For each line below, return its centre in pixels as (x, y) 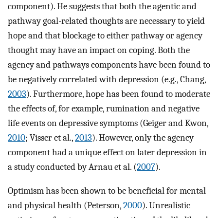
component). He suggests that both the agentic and (102, 7)
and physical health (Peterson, (65, 205)
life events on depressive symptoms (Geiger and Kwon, (108, 123)
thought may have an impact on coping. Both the (99, 50)
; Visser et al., (50, 138)
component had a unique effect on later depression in (107, 153)
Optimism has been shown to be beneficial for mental (107, 191)
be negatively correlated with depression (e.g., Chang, (107, 80)
